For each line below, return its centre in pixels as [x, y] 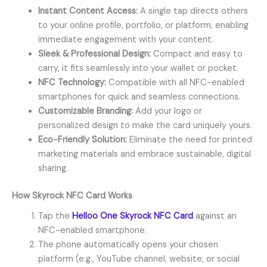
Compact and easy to [196, 54]
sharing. [53, 169]
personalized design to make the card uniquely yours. [145, 126]
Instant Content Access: [88, 11]
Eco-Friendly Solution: [82, 140]
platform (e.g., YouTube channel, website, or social [139, 259]
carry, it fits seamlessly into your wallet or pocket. [138, 69]
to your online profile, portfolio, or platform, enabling [143, 26]
